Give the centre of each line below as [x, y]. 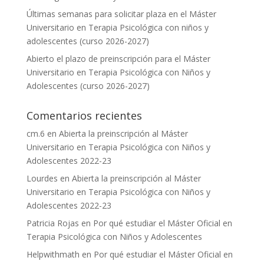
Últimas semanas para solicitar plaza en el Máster [121, 14]
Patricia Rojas [52, 223]
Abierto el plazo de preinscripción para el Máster [118, 59]
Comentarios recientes [84, 116]
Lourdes [42, 179]
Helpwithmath [53, 255]
